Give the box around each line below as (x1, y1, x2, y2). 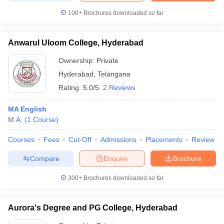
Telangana (97, 70, 130, 78)
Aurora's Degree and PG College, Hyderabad (8, 203, 177, 212)
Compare (29, 154, 59, 162)
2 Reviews (103, 83, 135, 91)
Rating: (58, 83, 83, 91)
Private (96, 56, 118, 64)
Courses (8, 135, 34, 143)
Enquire (103, 154, 128, 162)
